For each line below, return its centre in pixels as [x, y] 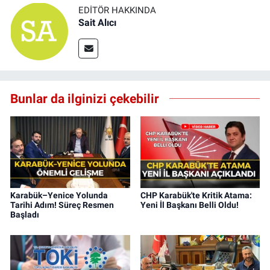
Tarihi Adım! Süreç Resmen [62, 205]
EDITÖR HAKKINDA [117, 11]
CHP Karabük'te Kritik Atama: [196, 196]
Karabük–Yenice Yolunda [59, 196]
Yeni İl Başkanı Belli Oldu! [189, 205]
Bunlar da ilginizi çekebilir [85, 98]
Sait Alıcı [97, 23]
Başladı [25, 215]
